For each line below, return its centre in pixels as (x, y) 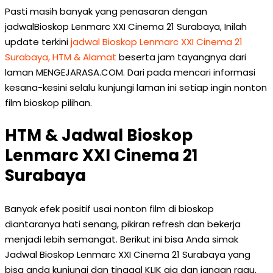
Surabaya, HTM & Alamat (61, 57)
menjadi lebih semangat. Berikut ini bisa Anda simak (122, 239)
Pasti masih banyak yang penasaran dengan (106, 11)
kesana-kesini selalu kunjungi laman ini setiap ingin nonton (136, 87)
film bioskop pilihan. (48, 103)
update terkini (38, 42)
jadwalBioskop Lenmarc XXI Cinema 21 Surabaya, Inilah (126, 27)
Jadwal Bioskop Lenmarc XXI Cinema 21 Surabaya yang (128, 254)
